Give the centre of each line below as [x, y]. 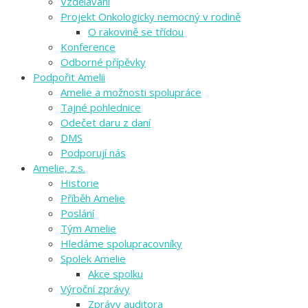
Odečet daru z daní [106, 123]
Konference [88, 47]
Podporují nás [93, 153]
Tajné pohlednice [101, 108]
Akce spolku [115, 274]
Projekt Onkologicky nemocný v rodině [151, 17]
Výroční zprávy [95, 289]
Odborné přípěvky [103, 62]
